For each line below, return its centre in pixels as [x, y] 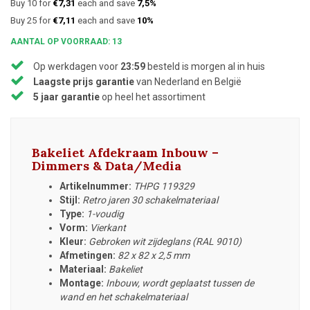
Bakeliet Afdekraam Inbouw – [125, 152]
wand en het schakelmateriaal [124, 297]
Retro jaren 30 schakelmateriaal [151, 200]
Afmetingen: [88, 255]
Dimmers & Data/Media [107, 165]
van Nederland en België [188, 81]
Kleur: [73, 241]
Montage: [82, 283]
